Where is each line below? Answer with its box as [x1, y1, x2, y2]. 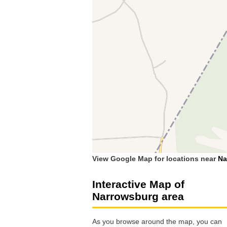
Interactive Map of [92, 178, 184, 190]
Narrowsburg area [92, 190, 184, 202]
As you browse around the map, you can [92, 217, 222, 226]
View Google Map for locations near [92, 154, 218, 163]
